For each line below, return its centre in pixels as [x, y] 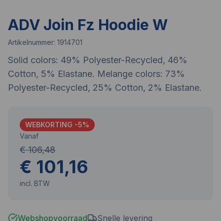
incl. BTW [35, 183]
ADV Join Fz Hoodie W [88, 25]
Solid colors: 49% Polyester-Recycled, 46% [98, 60]
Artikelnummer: [33, 42]
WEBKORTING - [52, 125]
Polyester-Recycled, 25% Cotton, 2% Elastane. [105, 88]
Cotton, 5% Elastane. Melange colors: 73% [96, 74]
